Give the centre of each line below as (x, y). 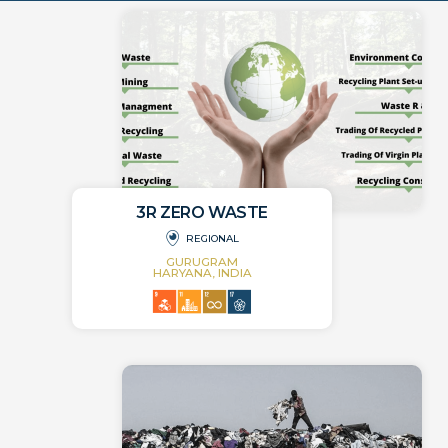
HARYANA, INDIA (202, 272)
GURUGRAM (202, 261)
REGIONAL (213, 238)
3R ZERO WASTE (202, 212)
